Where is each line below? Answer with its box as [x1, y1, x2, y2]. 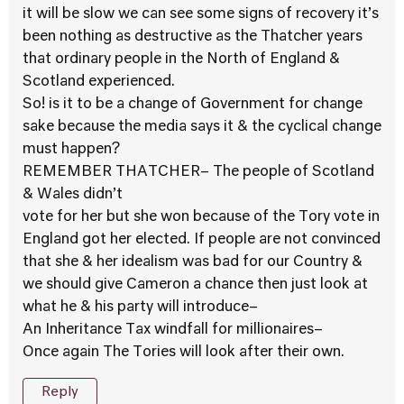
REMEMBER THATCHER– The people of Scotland [23, 165, 374, 179]
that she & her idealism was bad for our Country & [23, 255, 363, 270]
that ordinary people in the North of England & [23, 52, 340, 67]
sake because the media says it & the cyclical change [23, 120, 381, 134]
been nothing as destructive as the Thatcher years [23, 30, 363, 44]
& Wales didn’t [23, 188, 123, 202]
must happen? [23, 142, 120, 157]
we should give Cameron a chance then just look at [23, 278, 368, 292]
